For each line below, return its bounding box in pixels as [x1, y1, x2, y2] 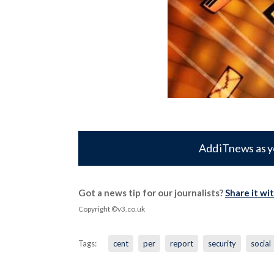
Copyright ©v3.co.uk [78, 204, 145, 213]
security [207, 238, 236, 248]
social [250, 238, 271, 248]
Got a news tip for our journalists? [78, 187, 225, 198]
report [169, 238, 193, 248]
